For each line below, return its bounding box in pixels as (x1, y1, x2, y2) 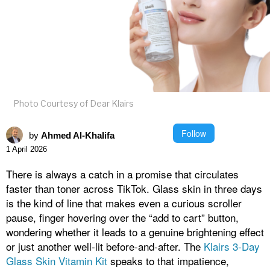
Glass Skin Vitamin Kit (6, 253, 110, 269)
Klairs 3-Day (204, 239, 260, 254)
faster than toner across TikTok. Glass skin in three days (6, 181, 262, 196)
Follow (181, 127, 206, 140)
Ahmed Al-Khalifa (41, 130, 115, 140)
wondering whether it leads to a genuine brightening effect (6, 224, 264, 240)
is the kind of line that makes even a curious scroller (6, 195, 242, 211)
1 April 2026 (6, 145, 47, 154)
